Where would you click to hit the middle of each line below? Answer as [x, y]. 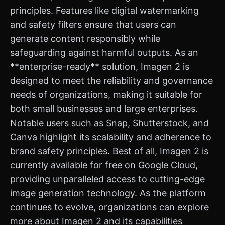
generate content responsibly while [85, 38]
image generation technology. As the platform [108, 193]
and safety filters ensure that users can [93, 24]
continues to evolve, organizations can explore [109, 207]
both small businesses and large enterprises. [104, 109]
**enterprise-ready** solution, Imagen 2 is [100, 67]
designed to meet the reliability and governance [111, 81]
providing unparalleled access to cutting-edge [107, 179]
